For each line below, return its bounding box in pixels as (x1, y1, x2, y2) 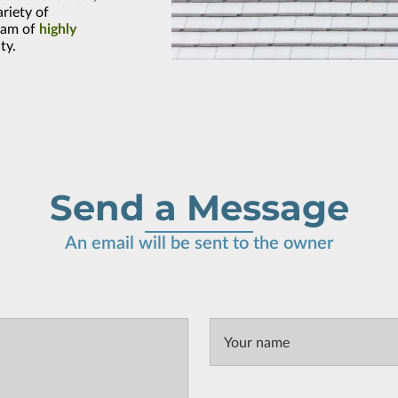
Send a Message (49, 185, 349, 229)
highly (39, 22, 76, 36)
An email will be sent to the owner (65, 234, 333, 252)
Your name (224, 335, 290, 350)
